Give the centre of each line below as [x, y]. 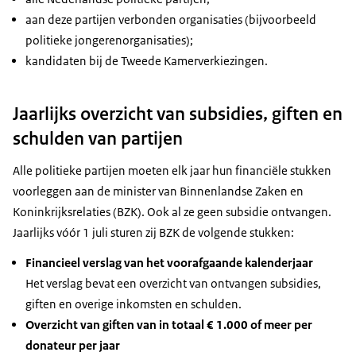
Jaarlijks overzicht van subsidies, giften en [178, 114]
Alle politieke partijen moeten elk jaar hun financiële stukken [172, 171]
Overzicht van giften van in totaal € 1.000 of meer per [169, 325]
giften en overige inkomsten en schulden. [133, 304]
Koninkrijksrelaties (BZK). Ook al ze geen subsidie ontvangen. [172, 212]
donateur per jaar [73, 346]
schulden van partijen [98, 139]
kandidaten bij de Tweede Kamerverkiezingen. [147, 61]
